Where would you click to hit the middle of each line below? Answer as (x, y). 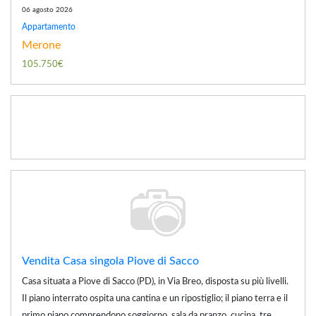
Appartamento (49, 26)
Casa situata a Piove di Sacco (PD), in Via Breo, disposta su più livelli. (155, 281)
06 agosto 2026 (47, 10)
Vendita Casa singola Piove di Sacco (110, 261)
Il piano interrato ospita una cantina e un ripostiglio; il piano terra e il (155, 298)
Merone (41, 45)
